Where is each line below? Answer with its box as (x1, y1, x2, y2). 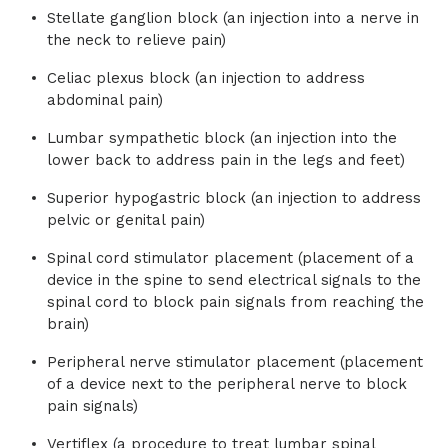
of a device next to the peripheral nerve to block (47, 375, 407, 393)
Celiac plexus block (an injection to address (47, 69, 365, 87)
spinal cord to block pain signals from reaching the (47, 293, 424, 311)
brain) (47, 315, 89, 333)
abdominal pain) (47, 91, 163, 109)
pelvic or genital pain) (47, 211, 205, 229)
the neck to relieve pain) (47, 31, 226, 49)
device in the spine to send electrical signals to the (47, 271, 421, 289)
